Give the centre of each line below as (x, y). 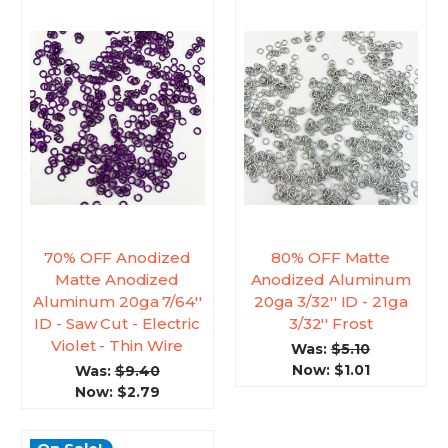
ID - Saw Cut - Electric (117, 324)
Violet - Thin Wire (117, 346)
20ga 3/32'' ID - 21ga (330, 302)
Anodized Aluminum (330, 280)
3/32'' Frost (330, 324)
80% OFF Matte (331, 258)
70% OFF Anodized (117, 258)
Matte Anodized (117, 280)
